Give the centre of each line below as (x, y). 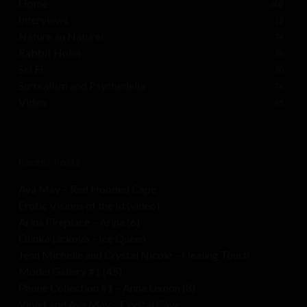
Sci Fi (30, 69)
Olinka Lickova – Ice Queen (82, 238)
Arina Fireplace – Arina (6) (79, 222)
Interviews (43, 20)
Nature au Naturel (61, 36)
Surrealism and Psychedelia (82, 86)
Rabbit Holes (50, 53)
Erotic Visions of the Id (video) (89, 206)
